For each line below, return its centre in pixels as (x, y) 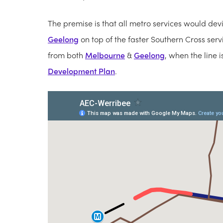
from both (66, 55)
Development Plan (81, 71)
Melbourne (105, 55)
